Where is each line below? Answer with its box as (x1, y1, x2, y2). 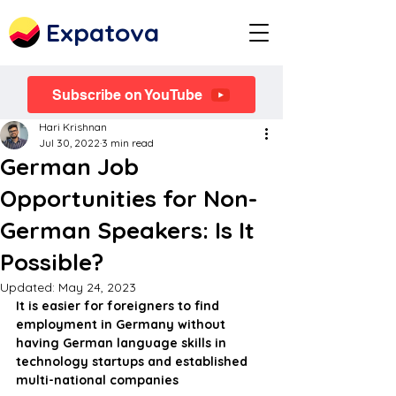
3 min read (102, 136, 154, 149)
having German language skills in (16, 335, 230, 351)
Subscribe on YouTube (52, 86, 202, 103)
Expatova (46, 17, 159, 48)
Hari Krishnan (39, 120, 107, 133)
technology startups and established (16, 354, 251, 369)
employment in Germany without (16, 316, 229, 332)
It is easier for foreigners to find (16, 298, 223, 314)
